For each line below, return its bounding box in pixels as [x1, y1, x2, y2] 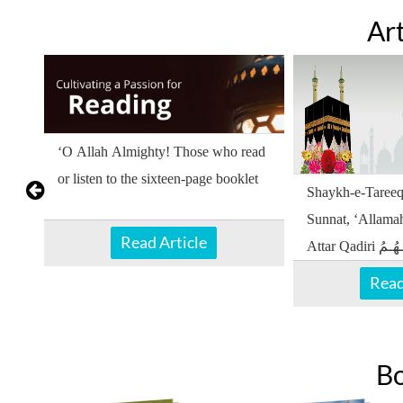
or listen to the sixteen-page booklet [57, 170, 258, 186]
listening [306, 291, 354, 308]
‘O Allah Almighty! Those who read [57, 143, 265, 159]
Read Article [121, 232, 208, 253]
